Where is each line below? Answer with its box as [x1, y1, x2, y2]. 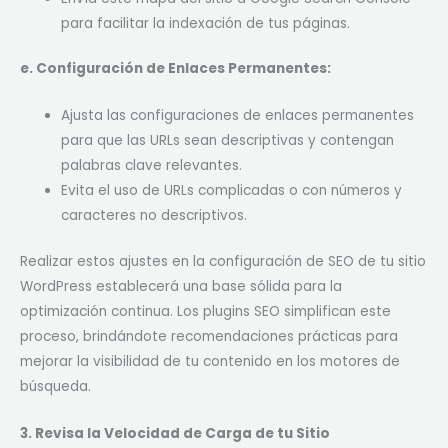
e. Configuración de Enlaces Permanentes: [20, 59, 331, 79]
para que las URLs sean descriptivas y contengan [61, 131, 395, 151]
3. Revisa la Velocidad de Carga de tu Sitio [20, 423, 330, 443]
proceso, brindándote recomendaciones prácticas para [20, 326, 398, 346]
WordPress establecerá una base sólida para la [20, 276, 342, 296]
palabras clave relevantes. [61, 156, 243, 176]
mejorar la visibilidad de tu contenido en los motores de [20, 351, 400, 371]
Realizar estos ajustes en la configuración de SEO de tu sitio [20, 251, 426, 271]
